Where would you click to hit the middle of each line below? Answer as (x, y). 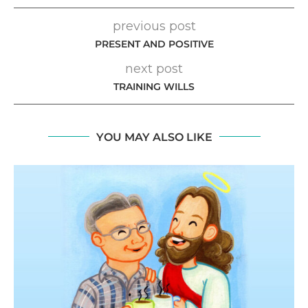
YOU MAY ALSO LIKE (154, 137)
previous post (154, 26)
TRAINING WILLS (154, 86)
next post (154, 68)
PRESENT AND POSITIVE (154, 44)
